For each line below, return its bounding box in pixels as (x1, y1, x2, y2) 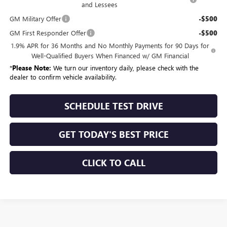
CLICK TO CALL (82, 157, 145, 169)
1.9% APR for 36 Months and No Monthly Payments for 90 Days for (11, 41, 210, 50)
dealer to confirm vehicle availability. (9, 72, 117, 82)
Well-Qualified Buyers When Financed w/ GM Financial (31, 51, 189, 60)
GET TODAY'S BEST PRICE (58, 128, 169, 141)
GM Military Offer (9, 14, 61, 23)
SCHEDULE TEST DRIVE (64, 100, 163, 112)
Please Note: (12, 63, 51, 72)
